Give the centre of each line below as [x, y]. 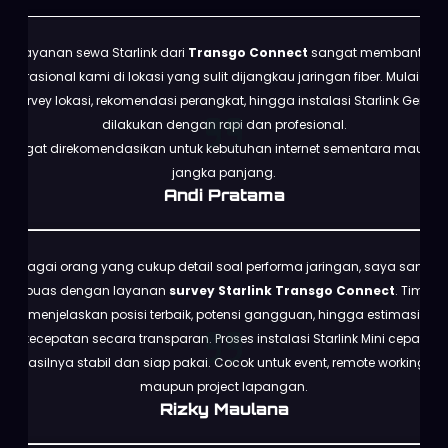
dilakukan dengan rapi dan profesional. [224, 124]
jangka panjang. [224, 172]
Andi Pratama [224, 194]
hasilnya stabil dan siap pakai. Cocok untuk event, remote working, [224, 362]
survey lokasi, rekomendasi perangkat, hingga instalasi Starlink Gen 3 [224, 100]
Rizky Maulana [224, 408]
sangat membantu [369, 52]
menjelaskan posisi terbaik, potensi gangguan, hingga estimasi [224, 314]
